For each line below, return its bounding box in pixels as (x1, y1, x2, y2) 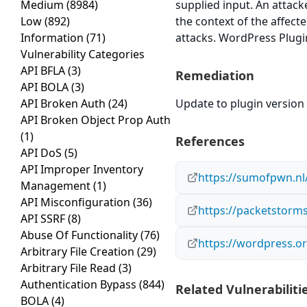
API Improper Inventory (21, 162, 143, 177)
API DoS (21, 145, 64, 161)
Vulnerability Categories (21, 47, 145, 62)
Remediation (175, 67, 254, 84)
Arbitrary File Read (21, 260, 119, 276)
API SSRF (21, 211, 68, 227)
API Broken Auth (21, 96, 108, 112)
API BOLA (21, 79, 71, 95)
